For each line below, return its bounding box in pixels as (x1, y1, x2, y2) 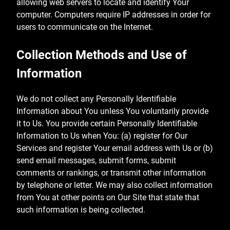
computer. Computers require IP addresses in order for (16, 10, 210, 20)
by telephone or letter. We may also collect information (16, 180, 213, 190)
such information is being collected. (16, 205, 145, 215)
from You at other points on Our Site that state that (16, 193, 199, 203)
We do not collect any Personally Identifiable (16, 94, 176, 104)
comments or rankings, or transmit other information (16, 168, 206, 178)
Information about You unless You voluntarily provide (16, 106, 208, 117)
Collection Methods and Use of (16, 48, 187, 63)
